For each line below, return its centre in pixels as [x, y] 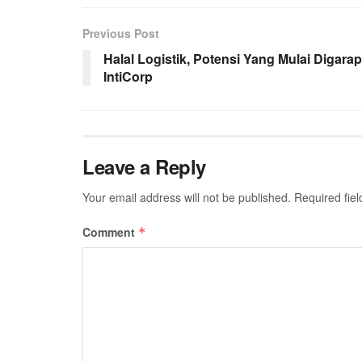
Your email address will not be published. [187, 197]
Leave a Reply [144, 166]
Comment [110, 232]
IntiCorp [128, 76]
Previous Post [121, 33]
